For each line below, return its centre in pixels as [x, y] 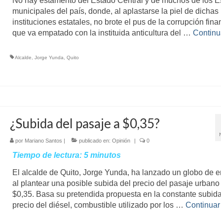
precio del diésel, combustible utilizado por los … [99, 205]
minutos [105, 155]
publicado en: [94, 140]
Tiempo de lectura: [47, 155]
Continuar [203, 205]
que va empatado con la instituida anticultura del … [102, 33]
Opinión [121, 140]
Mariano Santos [43, 140]
